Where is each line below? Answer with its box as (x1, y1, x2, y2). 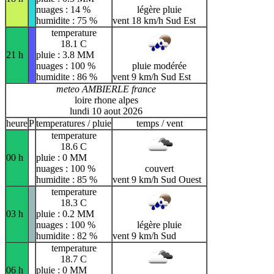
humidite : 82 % (36, 231, 97, 242)
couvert (145, 163, 174, 174)
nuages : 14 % (36, 4, 91, 15)
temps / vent (136, 118, 183, 129)
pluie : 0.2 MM (36, 209, 94, 220)
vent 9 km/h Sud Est (113, 72, 191, 83)
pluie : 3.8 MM (36, 50, 94, 61)
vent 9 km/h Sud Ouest (113, 174, 201, 185)
